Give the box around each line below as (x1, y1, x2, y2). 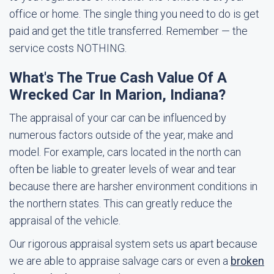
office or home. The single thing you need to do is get (9, 7, 259, 20)
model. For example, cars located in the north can (9, 146, 241, 158)
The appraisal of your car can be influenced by (9, 111, 226, 124)
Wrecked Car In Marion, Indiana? (9, 86, 226, 103)
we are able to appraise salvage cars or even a (9, 254, 231, 267)
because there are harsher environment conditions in (9, 180, 257, 193)
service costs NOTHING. (9, 42, 127, 54)
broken (231, 254, 264, 267)
